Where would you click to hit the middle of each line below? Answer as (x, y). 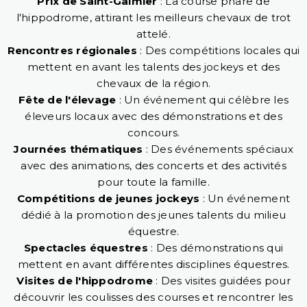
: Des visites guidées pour (222, 281)
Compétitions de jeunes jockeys (108, 199)
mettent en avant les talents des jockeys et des (153, 67)
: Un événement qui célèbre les (202, 100)
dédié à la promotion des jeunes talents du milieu (153, 215)
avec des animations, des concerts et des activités (153, 166)
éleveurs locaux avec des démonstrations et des (153, 116)
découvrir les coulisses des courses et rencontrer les (153, 297)
